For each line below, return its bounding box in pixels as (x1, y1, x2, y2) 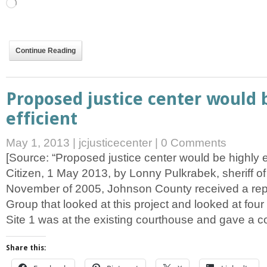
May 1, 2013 (6, 136, 73, 149)
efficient (6, 108, 77, 129)
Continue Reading (15, 46, 76, 55)
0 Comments (161, 136, 226, 149)
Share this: (6, 244, 46, 253)
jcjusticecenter (79, 136, 152, 149)
